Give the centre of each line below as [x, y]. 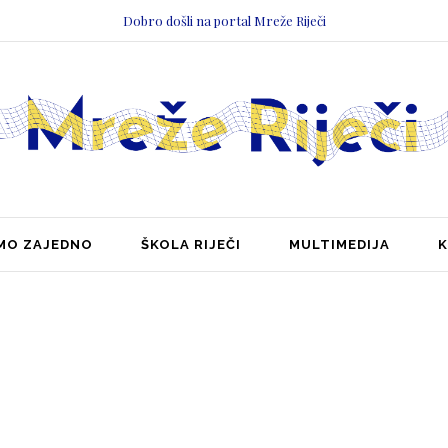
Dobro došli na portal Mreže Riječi [224, 20]
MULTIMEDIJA [339, 244]
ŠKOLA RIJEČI [191, 244]
